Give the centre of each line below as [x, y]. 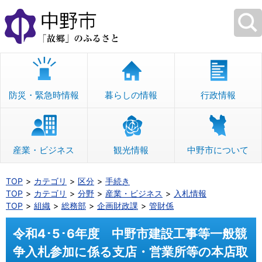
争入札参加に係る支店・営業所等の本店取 [130, 252]
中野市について [218, 150]
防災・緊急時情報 [44, 95]
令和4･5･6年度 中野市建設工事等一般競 [130, 234]
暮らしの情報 [131, 95]
